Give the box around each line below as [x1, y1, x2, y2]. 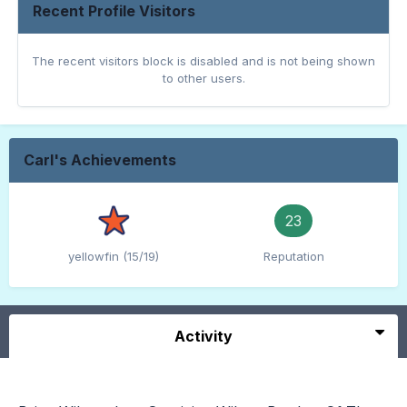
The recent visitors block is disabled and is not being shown [32, 54, 375, 69]
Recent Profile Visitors [33, 2, 195, 21]
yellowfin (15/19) [68, 249, 159, 264]
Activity [174, 327, 233, 346]
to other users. [162, 71, 245, 86]
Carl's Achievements [24, 151, 176, 170]
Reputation [263, 249, 324, 264]
